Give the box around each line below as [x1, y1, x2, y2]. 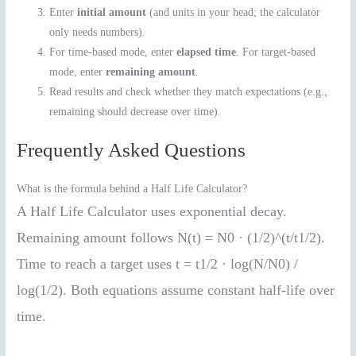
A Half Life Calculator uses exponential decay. [17, 203, 288, 220]
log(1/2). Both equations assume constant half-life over [17, 282, 335, 299]
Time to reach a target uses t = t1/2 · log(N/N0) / [17, 256, 299, 273]
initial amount [77, 6, 147, 18]
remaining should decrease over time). [49, 105, 222, 118]
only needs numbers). [49, 25, 146, 38]
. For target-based [236, 45, 316, 58]
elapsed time [176, 45, 237, 58]
